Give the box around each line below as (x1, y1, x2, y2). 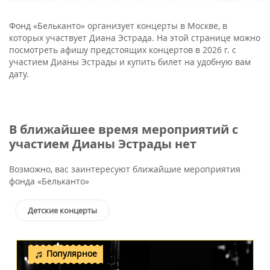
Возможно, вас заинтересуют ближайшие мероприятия (9, 163, 240, 175)
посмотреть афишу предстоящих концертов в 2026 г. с (9, 44, 236, 56)
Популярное (46, 248, 97, 260)
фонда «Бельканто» (9, 175, 89, 187)
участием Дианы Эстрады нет (9, 136, 196, 152)
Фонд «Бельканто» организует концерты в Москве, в (9, 20, 227, 32)
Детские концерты (28, 205, 97, 216)
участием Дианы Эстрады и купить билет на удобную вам (9, 56, 251, 68)
